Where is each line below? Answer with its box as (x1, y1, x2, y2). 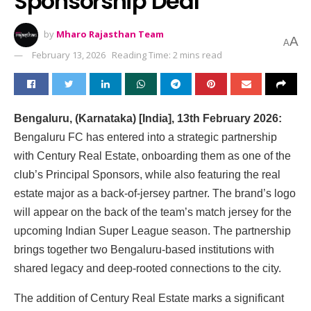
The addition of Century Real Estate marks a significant (14, 292, 284, 304)
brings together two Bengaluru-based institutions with (14, 243, 274, 255)
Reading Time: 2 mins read (112, 48, 222, 61)
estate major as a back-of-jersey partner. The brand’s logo (14, 187, 296, 199)
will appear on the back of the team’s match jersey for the (14, 205, 292, 218)
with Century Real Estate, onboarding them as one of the (14, 149, 291, 162)
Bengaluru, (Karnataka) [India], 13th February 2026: (14, 112, 282, 124)
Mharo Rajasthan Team (56, 27, 164, 40)
